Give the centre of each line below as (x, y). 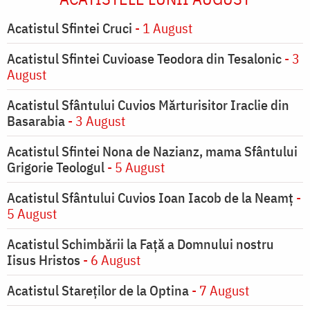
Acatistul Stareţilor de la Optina (98, 291)
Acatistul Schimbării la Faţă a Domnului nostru (140, 244)
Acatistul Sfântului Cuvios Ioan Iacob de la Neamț (150, 198)
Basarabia (36, 121)
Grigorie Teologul (56, 167)
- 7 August (219, 291)
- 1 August (162, 28)
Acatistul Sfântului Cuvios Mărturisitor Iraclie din (148, 105)
